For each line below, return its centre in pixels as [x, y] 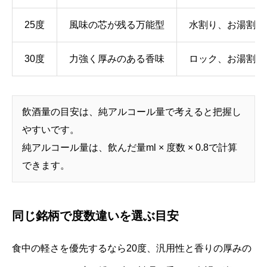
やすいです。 [51, 129]
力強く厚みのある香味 [117, 58]
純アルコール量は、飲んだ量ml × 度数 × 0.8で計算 [130, 147]
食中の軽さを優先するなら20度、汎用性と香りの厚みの [132, 248]
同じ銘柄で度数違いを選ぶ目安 [95, 215]
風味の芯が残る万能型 [117, 24]
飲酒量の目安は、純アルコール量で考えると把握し [132, 111]
